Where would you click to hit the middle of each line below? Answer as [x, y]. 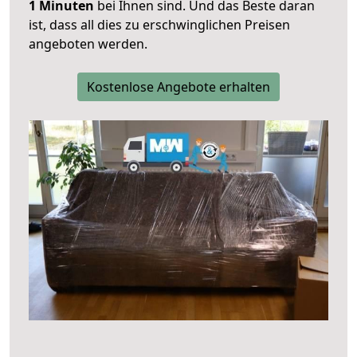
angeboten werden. [88, 44]
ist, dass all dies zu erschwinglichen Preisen [159, 25]
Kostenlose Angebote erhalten [178, 87]
